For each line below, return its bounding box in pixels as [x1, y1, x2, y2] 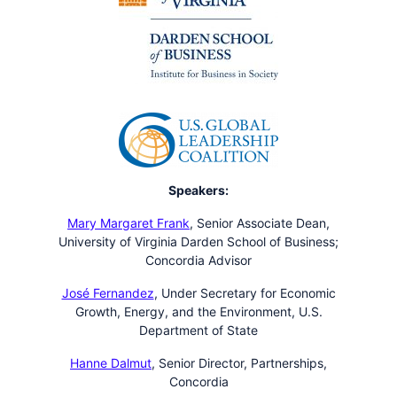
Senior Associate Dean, [197, 215, 330, 230]
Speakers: [168, 183, 229, 198]
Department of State [139, 323, 258, 338]
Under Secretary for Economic [160, 285, 336, 300]
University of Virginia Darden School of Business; [58, 234, 339, 249]
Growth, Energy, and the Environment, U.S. [74, 304, 323, 319]
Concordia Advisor [145, 253, 252, 268]
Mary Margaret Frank [67, 215, 190, 230]
